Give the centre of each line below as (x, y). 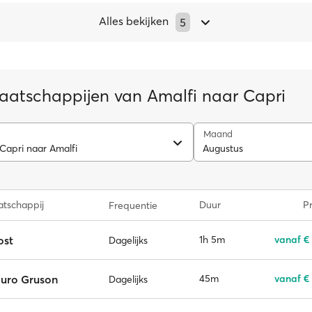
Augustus (223, 148)
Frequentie (133, 205)
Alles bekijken (133, 21)
